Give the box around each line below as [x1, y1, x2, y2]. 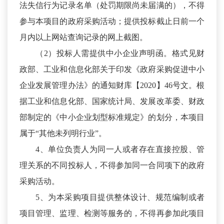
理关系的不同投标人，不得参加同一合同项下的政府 [19, 161, 204, 170]
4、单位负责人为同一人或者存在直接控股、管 [35, 145, 204, 154]
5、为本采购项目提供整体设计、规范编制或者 [35, 193, 204, 202]
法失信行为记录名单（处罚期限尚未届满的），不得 [19, 1, 204, 10]
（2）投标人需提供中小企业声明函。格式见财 [35, 49, 204, 58]
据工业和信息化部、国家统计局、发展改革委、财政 [19, 97, 204, 106]
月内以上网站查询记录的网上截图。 [19, 33, 147, 42]
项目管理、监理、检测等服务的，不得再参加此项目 [19, 209, 204, 218]
